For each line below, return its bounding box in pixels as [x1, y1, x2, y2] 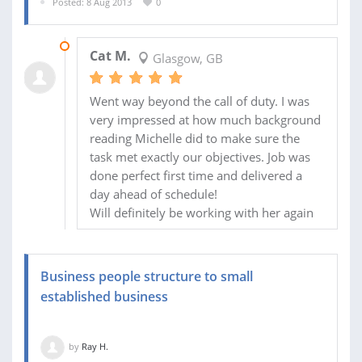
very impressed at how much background [89, 112, 321, 128]
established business [40, 288, 168, 306]
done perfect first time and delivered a [89, 167, 302, 184]
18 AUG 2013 [76, 40, 130, 53]
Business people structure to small [40, 267, 253, 286]
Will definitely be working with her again [89, 204, 314, 221]
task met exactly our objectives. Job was [89, 149, 310, 166]
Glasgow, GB [149, 50, 223, 67]
